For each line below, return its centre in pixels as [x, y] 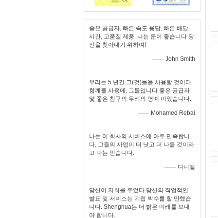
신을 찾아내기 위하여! [118, 45]
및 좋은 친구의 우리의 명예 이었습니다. [140, 99]
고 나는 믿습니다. [112, 153]
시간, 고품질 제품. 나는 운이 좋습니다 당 [142, 36]
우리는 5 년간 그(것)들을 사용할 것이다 [140, 82]
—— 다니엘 [180, 167]
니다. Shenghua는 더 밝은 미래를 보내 [139, 207]
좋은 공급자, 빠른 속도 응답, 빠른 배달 [139, 28]
